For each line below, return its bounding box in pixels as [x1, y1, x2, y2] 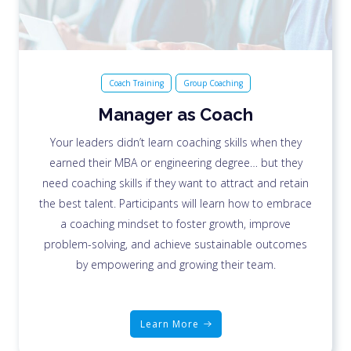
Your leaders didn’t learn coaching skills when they [49, 134, 302, 150]
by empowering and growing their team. [75, 256, 276, 272]
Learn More [139, 317, 199, 331]
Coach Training [108, 77, 164, 89]
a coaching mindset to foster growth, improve [60, 215, 291, 231]
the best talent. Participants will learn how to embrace [39, 195, 312, 211]
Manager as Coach [98, 103, 253, 125]
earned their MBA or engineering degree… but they [49, 154, 302, 170]
